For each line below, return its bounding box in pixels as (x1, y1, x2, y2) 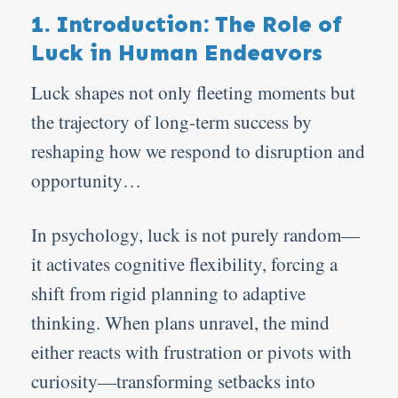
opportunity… (31, 168, 141, 194)
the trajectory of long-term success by (31, 109, 312, 135)
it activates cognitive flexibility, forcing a (31, 251, 338, 276)
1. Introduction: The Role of (31, 10, 342, 38)
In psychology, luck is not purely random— (31, 221, 360, 247)
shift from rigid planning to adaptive (31, 280, 306, 306)
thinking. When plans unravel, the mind (31, 309, 330, 335)
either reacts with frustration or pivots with (31, 338, 352, 364)
